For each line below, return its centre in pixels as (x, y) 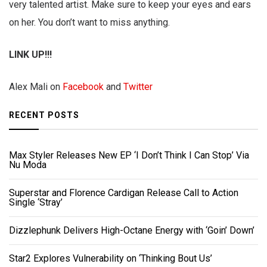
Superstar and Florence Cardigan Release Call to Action (124, 193)
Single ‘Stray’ (36, 203)
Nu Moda (28, 165)
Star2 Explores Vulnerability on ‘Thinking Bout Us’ (111, 259)
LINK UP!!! (30, 55)
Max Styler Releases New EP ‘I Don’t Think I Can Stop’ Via (129, 156)
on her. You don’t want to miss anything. (89, 23)
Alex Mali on (36, 87)
